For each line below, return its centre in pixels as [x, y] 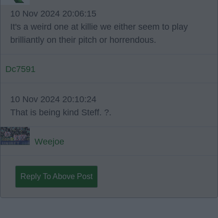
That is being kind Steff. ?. [61, 112]
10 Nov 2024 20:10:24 [53, 99]
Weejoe [49, 142]
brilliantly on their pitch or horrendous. [83, 40]
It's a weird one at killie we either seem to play [99, 27]
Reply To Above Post [56, 176]
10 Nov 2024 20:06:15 [53, 14]
